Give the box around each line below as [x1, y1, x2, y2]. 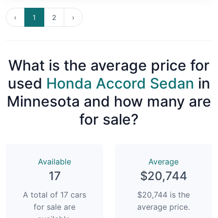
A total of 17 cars [23, 189, 86, 200]
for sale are [34, 201, 75, 212]
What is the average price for [8, 56, 210, 74]
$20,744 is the [137, 189, 190, 200]
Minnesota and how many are [7, 92, 211, 110]
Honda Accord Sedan [46, 74, 194, 92]
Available [38, 156, 71, 166]
